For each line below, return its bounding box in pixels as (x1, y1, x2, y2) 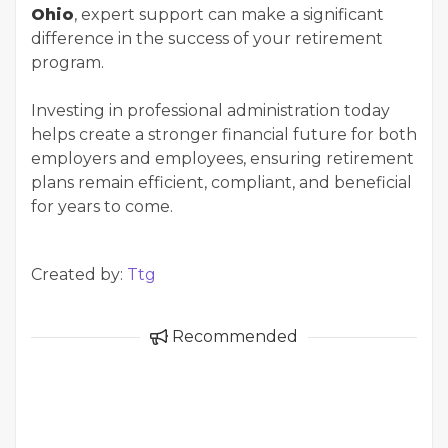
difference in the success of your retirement (31, 29, 383, 49)
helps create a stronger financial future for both (31, 125, 417, 145)
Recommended (168, 327, 298, 347)
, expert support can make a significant (74, 5, 384, 25)
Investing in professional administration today (31, 101, 390, 121)
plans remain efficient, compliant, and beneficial (31, 173, 412, 193)
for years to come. (31, 197, 173, 217)
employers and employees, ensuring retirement (31, 149, 414, 169)
